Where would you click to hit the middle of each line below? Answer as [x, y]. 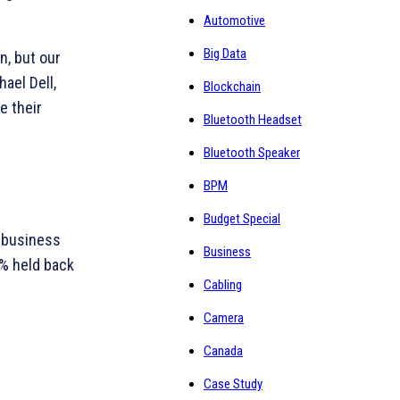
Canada [223, 351]
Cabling [223, 285]
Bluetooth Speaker [252, 153]
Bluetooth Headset [253, 120]
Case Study [233, 384]
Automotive [234, 21]
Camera [224, 318]
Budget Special [242, 219]
